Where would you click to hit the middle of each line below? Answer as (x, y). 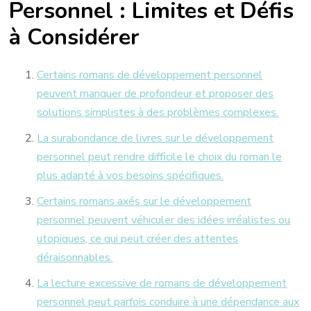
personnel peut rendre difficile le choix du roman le (160, 157)
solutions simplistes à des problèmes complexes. (158, 112)
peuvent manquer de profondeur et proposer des (155, 93)
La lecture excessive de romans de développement (162, 283)
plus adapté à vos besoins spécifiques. (131, 175)
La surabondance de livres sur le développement (155, 138)
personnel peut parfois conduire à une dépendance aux (168, 302)
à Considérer (75, 37)
